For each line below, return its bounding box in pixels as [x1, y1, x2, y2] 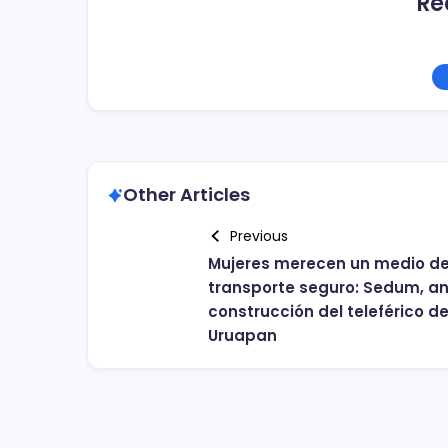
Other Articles [123, 182, 250, 207]
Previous [229, 226, 288, 246]
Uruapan [208, 325, 277, 346]
